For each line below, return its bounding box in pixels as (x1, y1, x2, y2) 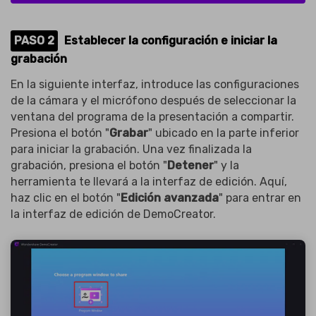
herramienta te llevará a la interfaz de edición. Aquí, (11, 174, 287, 188)
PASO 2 (13, 34, 54, 48)
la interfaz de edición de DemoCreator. (11, 207, 216, 221)
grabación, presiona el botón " (11, 158, 167, 172)
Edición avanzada (121, 190, 219, 205)
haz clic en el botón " (11, 190, 121, 205)
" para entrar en (219, 190, 301, 205)
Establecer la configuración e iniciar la (64, 34, 278, 48)
